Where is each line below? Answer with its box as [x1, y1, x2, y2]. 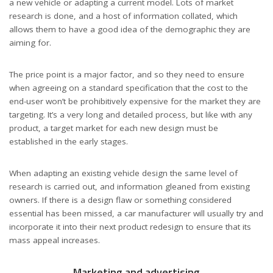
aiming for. [9, 37, 54, 48]
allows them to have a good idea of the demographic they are [9, 23, 250, 35]
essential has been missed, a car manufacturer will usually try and [9, 207, 263, 219]
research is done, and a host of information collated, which [9, 10, 238, 21]
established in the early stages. [9, 135, 130, 147]
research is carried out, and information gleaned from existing [9, 180, 250, 192]
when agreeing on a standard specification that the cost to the [9, 82, 248, 93]
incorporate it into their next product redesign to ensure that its [9, 221, 251, 232]
